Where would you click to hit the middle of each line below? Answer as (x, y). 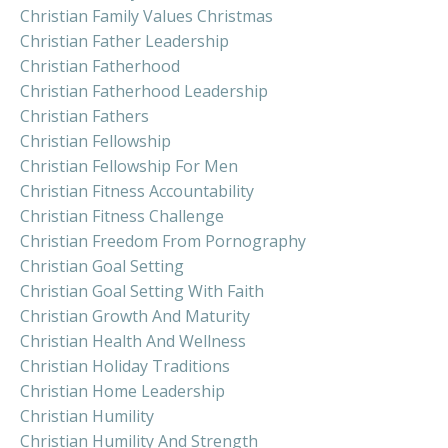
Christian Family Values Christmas (146, 16)
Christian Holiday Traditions (125, 366)
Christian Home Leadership (122, 391)
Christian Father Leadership (124, 41)
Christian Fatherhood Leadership (144, 91)
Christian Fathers (84, 116)
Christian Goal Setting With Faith (142, 291)
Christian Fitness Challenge (122, 216)
